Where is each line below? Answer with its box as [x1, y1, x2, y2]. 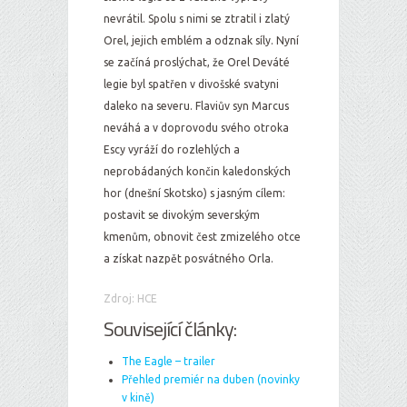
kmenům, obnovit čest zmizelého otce [104, 231, 301, 243]
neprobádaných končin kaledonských [104, 165, 291, 177]
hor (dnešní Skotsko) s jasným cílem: [104, 187, 285, 199]
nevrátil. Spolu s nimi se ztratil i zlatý [104, 13, 290, 25]
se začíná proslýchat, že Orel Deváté [104, 56, 290, 68]
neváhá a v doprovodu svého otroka [104, 122, 289, 134]
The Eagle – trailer [122, 355, 215, 367]
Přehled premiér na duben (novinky [122, 373, 300, 385]
